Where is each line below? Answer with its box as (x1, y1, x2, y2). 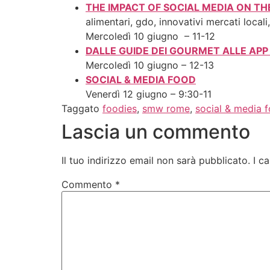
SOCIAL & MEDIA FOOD (86, 74, 196, 86)
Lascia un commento (61, 120, 250, 144)
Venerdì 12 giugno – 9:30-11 (86, 88, 212, 101)
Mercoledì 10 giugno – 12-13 (86, 59, 214, 72)
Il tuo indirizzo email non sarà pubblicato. (61, 154, 250, 167)
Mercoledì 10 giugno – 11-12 (86, 30, 215, 43)
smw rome (142, 102, 190, 115)
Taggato (61, 102, 102, 115)
